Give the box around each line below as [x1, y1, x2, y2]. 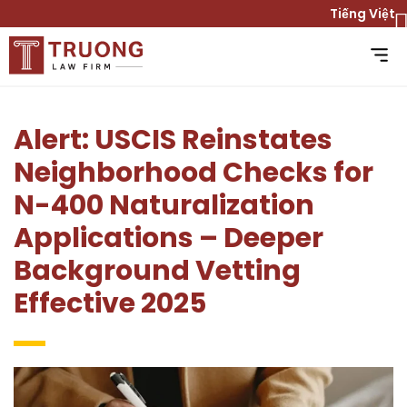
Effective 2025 [14, 284, 206, 323]
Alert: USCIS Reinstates [14, 121, 333, 160]
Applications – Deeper [14, 219, 323, 258]
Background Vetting [14, 252, 301, 291]
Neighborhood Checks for [14, 154, 373, 193]
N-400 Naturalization [14, 186, 314, 225]
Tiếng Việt [330, 5, 398, 23]
